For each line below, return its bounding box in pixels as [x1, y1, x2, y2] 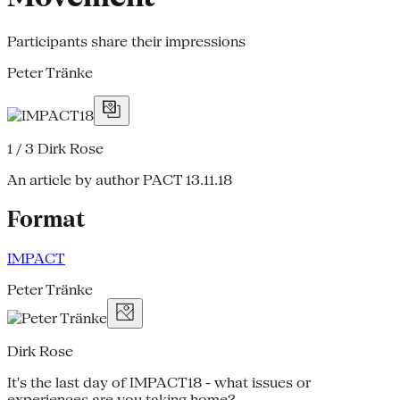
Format [7, 205, 85, 232]
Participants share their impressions [7, 32, 246, 50]
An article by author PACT [7, 171, 182, 188]
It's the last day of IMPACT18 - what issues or [7, 373, 311, 391]
